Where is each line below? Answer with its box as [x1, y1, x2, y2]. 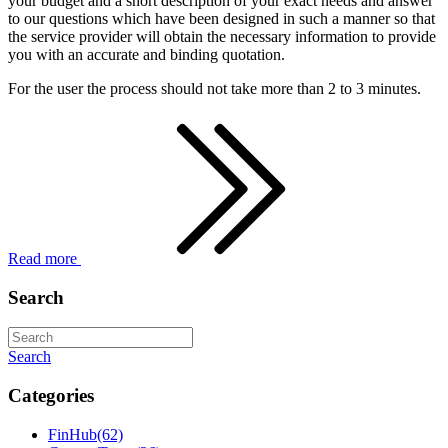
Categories [8, 385, 94, 406]
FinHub [48, 425, 97, 443]
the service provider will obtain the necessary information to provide [8, 27, 436, 45]
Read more [8, 249, 81, 267]
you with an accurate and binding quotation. [8, 45, 289, 63]
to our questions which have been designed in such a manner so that [8, 9, 435, 27]
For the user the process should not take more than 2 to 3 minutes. [8, 79, 429, 97]
